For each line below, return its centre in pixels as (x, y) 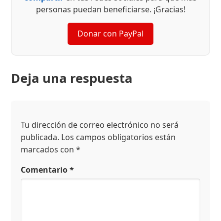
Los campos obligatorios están (119, 137)
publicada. (40, 137)
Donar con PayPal (110, 34)
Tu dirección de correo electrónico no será (100, 125)
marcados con (49, 149)
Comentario (45, 169)
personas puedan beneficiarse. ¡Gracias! (110, 10)
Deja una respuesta (72, 78)
